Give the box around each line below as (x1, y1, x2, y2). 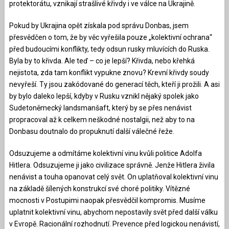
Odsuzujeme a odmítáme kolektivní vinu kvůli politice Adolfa (9, 149, 202, 157)
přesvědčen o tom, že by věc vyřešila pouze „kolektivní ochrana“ (9, 33, 212, 41)
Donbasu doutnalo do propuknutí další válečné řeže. (9, 127, 174, 135)
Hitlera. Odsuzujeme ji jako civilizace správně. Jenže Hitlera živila (9, 161, 215, 169)
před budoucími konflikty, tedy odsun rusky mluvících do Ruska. (9, 44, 210, 53)
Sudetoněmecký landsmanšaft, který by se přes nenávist (9, 103, 192, 112)
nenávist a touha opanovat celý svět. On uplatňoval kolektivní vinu (9, 172, 218, 181)
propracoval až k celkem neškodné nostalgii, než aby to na (9, 115, 195, 124)
